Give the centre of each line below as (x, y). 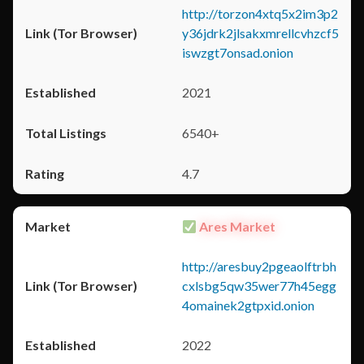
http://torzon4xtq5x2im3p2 (260, 13)
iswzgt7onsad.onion (238, 52)
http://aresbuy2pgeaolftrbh (259, 266)
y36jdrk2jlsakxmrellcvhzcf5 (260, 33)
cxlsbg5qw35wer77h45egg (259, 286)
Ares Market (236, 226)
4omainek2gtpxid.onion (248, 305)
